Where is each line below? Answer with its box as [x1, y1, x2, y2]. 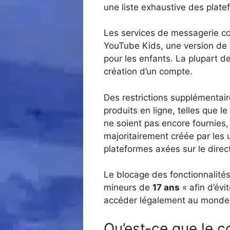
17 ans [152, 182, 180, 193]
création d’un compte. [104, 66, 193, 77]
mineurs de [104, 182, 152, 193]
